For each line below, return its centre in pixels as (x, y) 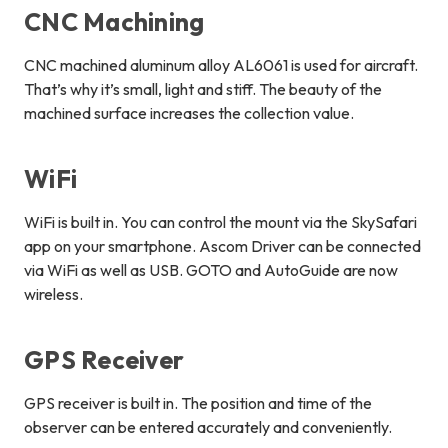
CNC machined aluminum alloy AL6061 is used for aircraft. (221, 65)
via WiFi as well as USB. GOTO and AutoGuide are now (211, 270)
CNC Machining (114, 22)
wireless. (53, 294)
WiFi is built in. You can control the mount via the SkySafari (220, 222)
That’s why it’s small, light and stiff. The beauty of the (203, 89)
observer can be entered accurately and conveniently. (208, 427)
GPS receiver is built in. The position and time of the (198, 403)
